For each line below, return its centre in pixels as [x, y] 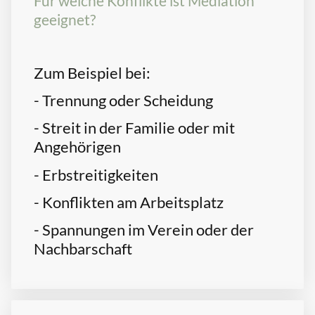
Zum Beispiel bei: [92, 72]
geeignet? [65, 20]
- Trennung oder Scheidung [123, 101]
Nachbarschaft [83, 249]
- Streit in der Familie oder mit [134, 128]
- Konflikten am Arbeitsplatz [129, 202]
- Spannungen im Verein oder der [144, 230]
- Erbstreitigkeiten [96, 174]
